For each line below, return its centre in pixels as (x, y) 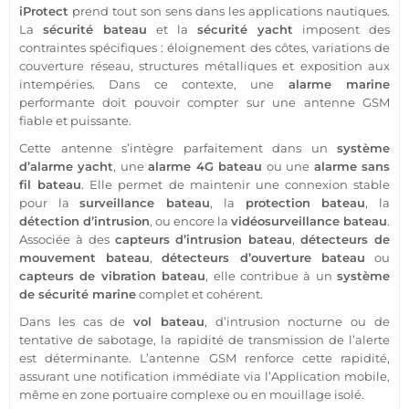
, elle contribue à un (271, 276)
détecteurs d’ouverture (241, 258)
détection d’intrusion (84, 221)
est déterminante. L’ (84, 358)
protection (278, 203)
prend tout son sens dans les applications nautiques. (229, 11)
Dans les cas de (77, 322)
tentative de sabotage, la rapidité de (134, 340)
